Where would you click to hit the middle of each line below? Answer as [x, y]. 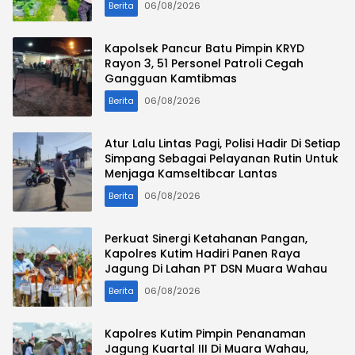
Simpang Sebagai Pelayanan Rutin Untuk [221, 159]
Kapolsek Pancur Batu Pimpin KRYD [204, 49]
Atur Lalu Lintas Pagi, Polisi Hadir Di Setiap [223, 144]
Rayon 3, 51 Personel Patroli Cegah [204, 64]
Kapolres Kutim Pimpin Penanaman [205, 334]
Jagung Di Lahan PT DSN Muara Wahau [216, 269]
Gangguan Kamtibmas [171, 79]
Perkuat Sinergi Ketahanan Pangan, [206, 239]
